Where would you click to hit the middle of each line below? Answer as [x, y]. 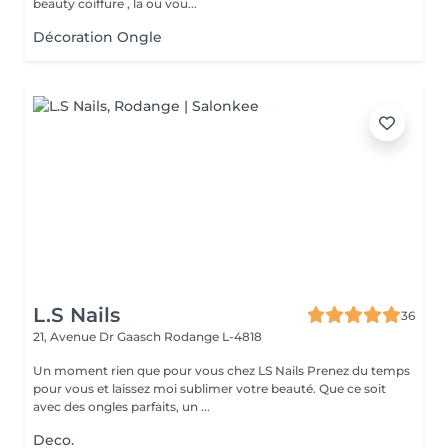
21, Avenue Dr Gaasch [98, 336]
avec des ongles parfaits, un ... [121, 406]
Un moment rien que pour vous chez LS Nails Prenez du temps [170, 370]
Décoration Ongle [97, 37]
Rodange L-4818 [213, 336]
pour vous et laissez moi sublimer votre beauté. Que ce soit [209, 388]
